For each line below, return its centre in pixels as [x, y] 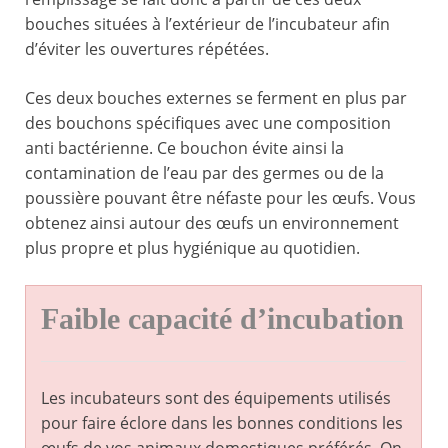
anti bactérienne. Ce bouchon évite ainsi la [184, 148]
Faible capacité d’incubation [222, 319]
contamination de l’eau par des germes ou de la [204, 173]
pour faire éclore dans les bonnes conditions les [222, 423]
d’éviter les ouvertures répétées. [147, 49]
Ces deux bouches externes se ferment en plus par [216, 98]
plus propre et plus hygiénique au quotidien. [192, 248]
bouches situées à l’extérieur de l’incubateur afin [207, 24]
